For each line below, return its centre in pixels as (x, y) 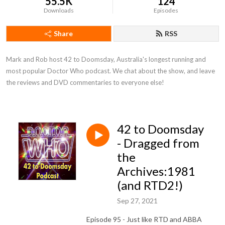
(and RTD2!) (150, 185)
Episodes (166, 10)
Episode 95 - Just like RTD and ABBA (144, 219)
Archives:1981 (156, 171)
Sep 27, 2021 (137, 200)
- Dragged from (158, 143)
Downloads (59, 10)
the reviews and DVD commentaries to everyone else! (85, 82)
